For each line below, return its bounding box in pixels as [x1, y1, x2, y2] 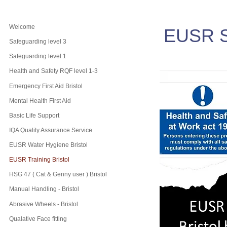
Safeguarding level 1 [9, 53, 66, 60]
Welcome [9, 23, 35, 31]
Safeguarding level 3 [9, 38, 66, 46]
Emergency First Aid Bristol [9, 82, 83, 90]
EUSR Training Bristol [9, 156, 69, 164]
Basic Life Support [9, 111, 59, 119]
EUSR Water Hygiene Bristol [9, 141, 88, 149]
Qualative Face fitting [9, 215, 67, 222]
